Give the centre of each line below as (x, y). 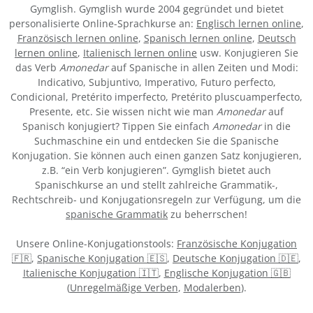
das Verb (37, 68)
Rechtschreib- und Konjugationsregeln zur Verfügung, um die (156, 200)
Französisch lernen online (78, 38)
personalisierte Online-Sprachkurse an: (103, 24)
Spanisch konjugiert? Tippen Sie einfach (117, 126)
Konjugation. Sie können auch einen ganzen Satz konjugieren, (156, 156)
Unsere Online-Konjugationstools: (96, 244)
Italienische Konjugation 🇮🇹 (90, 273)
